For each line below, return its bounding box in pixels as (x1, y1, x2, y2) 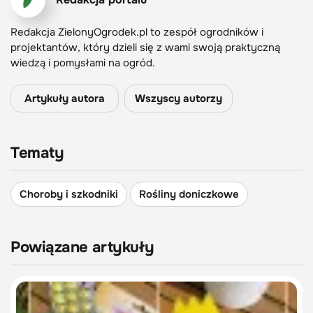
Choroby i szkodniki (20, 187, 118, 202)
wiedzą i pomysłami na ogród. (10, 56, 158, 71)
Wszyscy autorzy (135, 92, 222, 106)
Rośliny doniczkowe (139, 187, 239, 202)
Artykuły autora (24, 92, 105, 106)
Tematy (10, 143, 64, 163)
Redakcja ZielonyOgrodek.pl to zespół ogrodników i (10, 25, 263, 40)
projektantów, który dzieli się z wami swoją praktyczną (10, 41, 280, 55)
